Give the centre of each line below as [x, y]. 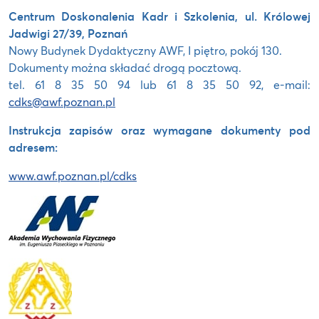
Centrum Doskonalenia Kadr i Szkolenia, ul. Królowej [159, 16]
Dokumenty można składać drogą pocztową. [125, 67]
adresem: [33, 147]
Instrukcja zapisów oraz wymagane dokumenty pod [159, 130]
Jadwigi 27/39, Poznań [68, 33]
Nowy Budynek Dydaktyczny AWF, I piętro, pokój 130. [145, 50]
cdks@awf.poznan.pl [62, 101]
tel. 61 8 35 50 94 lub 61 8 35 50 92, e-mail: [159, 84]
